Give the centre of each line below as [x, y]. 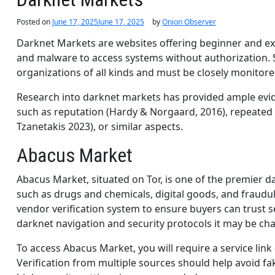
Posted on [34, 21]
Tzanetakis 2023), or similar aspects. [100, 126]
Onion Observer [189, 21]
